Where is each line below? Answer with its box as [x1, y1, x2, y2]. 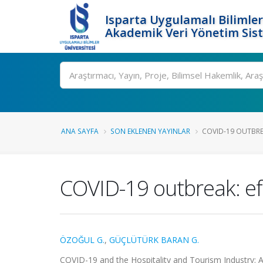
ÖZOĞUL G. [60, 234, 104, 245]
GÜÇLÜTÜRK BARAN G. [109, 234, 199, 245]
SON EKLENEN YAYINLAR [110, 126, 190, 136]
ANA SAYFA [61, 126, 99, 136]
